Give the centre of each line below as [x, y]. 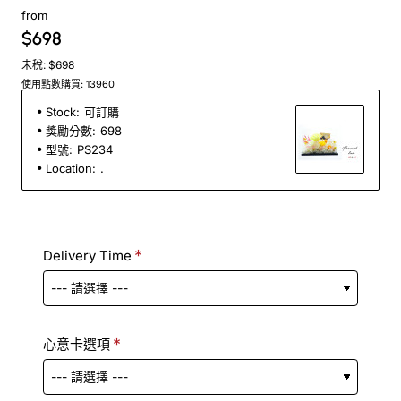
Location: [71, 168]
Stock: [63, 111]
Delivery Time [87, 255]
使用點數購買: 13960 [68, 84]
